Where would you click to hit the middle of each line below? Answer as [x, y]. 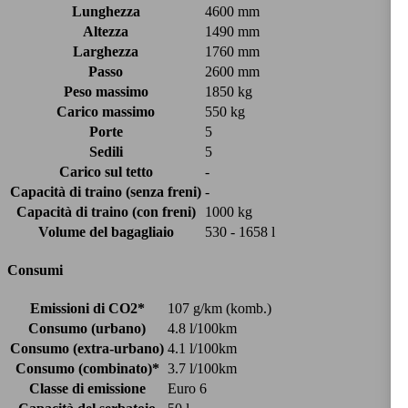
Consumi [35, 270]
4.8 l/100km [202, 329]
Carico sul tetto [106, 171]
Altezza [106, 31]
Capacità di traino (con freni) [106, 211]
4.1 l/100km [202, 349]
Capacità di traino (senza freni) [106, 191]
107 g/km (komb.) [219, 309]
